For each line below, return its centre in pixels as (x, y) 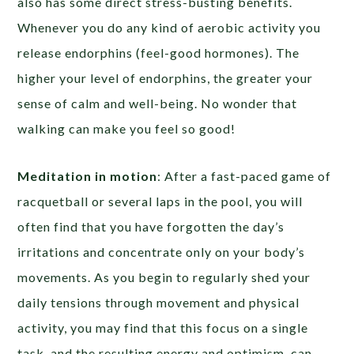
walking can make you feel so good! (127, 128)
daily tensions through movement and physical (159, 302)
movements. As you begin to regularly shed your (164, 277)
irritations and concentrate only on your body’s (162, 251)
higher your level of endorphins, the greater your (166, 77)
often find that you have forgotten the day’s (151, 226)
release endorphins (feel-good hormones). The (159, 52)
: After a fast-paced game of (245, 175)
